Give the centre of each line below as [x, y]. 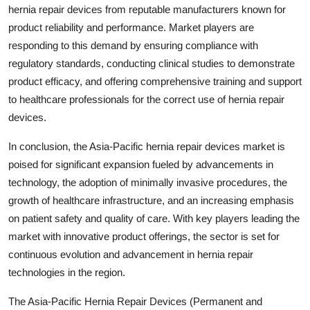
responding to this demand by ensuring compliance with [133, 45]
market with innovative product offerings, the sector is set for [144, 236]
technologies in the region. [67, 272]
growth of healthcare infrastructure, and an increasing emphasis [151, 200]
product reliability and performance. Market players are [131, 27]
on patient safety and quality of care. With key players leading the [154, 218]
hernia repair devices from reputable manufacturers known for [147, 9]
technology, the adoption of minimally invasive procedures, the [148, 182]
